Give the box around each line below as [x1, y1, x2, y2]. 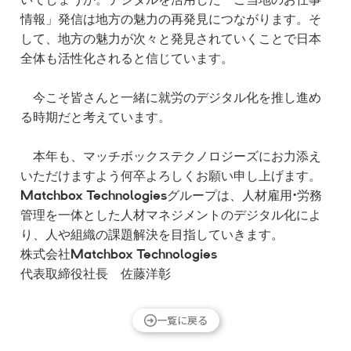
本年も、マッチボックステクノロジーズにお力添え [20, 150, 321, 164]
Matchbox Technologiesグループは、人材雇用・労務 [20, 190, 322, 203]
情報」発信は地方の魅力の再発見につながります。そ [20, 13, 321, 27]
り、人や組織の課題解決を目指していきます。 [20, 229, 284, 242]
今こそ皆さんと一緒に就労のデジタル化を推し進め [20, 92, 321, 105]
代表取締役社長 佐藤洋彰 [20, 268, 171, 281]
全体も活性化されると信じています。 [20, 52, 233, 66]
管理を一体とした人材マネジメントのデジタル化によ [20, 209, 321, 223]
